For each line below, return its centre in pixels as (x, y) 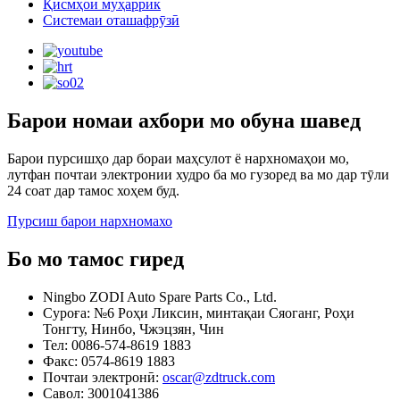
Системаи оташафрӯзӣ (111, 21)
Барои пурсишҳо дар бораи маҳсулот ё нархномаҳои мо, (178, 159)
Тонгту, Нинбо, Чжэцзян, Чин (133, 329)
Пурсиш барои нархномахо (90, 221)
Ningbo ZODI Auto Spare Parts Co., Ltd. (160, 297)
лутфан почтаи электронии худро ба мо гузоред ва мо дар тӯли (198, 175)
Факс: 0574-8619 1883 (109, 362)
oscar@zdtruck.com (219, 378)
